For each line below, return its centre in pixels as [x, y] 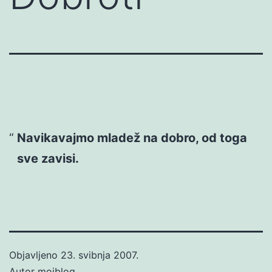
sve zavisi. [48, 158]
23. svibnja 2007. [100, 255]
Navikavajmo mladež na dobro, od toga [132, 138]
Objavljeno [35, 255]
